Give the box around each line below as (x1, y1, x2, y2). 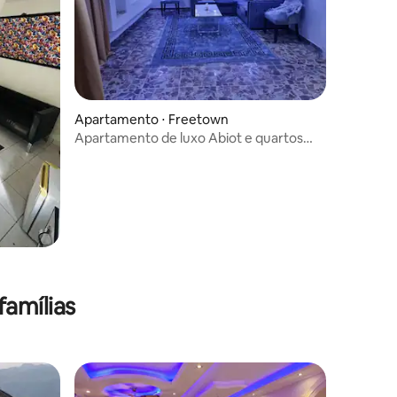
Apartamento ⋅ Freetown (74, 110, 229, 128)
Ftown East (74, 145, 142, 163)
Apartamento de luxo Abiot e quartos (74, 128, 303, 146)
